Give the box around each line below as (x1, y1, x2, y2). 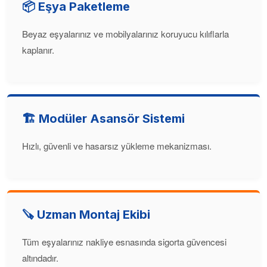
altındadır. (22, 252, 58, 264)
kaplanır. (22, 44, 54, 56)
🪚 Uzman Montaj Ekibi (22, 207, 150, 222)
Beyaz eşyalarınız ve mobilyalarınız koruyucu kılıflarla (22, 27, 229, 40)
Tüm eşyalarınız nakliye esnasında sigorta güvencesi (22, 235, 226, 248)
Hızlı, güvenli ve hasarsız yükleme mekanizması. (22, 139, 212, 152)
